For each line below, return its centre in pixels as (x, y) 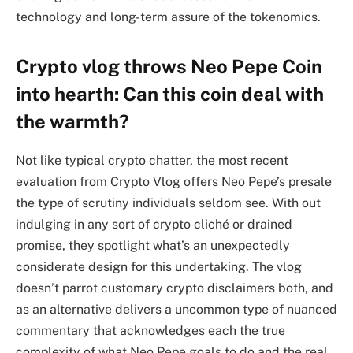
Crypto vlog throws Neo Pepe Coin (169, 66)
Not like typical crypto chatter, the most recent (152, 160)
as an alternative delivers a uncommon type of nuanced (176, 309)
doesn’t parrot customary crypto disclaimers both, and (175, 288)
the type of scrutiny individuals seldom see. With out (168, 203)
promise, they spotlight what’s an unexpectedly (153, 245)
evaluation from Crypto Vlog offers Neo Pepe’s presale (174, 181)
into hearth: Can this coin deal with (170, 93)
